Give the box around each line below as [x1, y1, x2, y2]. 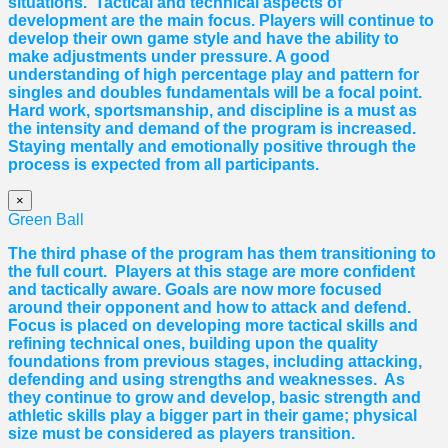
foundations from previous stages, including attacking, [8, 353, 422, 371]
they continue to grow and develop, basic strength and [8, 389, 421, 407]
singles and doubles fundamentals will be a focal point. [8, 84, 422, 102]
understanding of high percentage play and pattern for [8, 66, 419, 84]
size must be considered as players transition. [8, 425, 355, 443]
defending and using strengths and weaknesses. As [8, 371, 405, 389]
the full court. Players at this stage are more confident [8, 263, 415, 281]
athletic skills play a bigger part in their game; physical [8, 407, 417, 425]
